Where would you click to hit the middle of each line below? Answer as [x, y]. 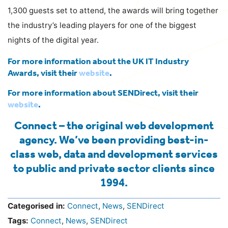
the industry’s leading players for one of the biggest [102, 25]
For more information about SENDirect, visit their [103, 92]
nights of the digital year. [53, 40]
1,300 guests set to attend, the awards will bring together [113, 10]
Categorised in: [36, 206]
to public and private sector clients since [114, 168]
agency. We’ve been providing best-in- [114, 140]
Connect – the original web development [114, 125]
